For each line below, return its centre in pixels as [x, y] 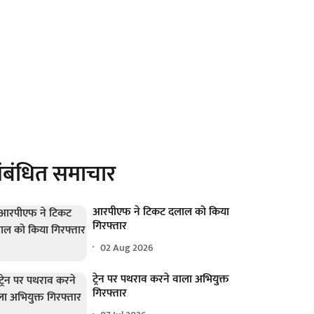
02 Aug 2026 [127, 247]
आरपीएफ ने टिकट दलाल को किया [161, 212]
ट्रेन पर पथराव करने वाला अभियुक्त [161, 280]
